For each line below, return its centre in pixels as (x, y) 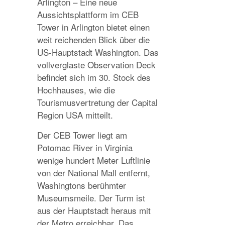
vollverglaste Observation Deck (96, 65)
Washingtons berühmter (82, 185)
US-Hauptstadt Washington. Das (98, 52)
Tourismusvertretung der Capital (97, 102)
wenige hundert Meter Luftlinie (94, 160)
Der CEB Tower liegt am (82, 135)
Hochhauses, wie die (76, 90)
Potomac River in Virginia (85, 147)
